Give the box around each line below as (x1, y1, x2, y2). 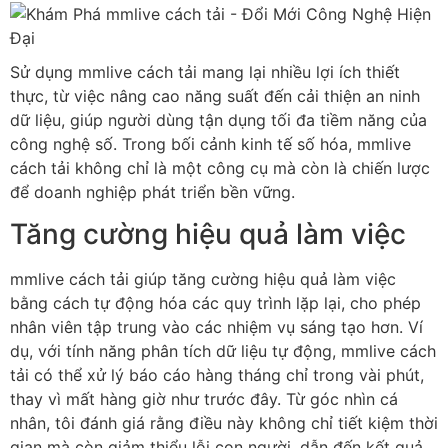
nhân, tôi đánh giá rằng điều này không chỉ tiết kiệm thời (10, 413, 438, 434)
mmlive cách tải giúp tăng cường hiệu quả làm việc (10, 269, 396, 290)
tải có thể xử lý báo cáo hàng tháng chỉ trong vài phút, (10, 365, 424, 386)
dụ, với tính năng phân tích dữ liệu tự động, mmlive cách (10, 341, 436, 362)
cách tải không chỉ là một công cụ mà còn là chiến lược (10, 157, 430, 178)
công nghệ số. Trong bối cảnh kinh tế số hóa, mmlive (10, 133, 411, 154)
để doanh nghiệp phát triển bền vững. (10, 181, 295, 202)
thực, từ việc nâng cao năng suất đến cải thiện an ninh (10, 85, 420, 106)
